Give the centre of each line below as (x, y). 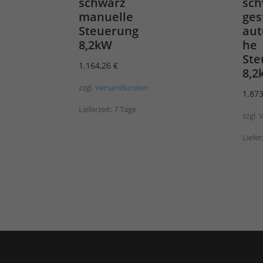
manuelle (106, 17)
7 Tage (125, 109)
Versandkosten (122, 87)
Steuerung (109, 31)
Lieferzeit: (97, 109)
